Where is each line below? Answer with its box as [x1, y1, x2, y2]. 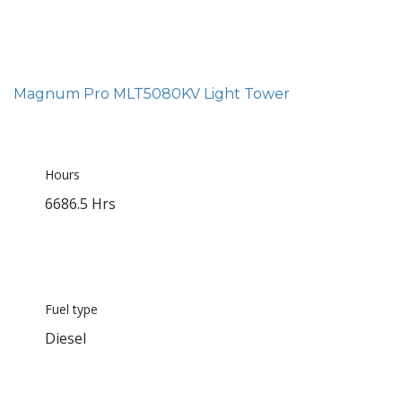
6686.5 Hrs [45, 193, 116, 214]
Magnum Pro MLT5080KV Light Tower [13, 84, 290, 102]
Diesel [45, 328, 86, 348]
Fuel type [45, 300, 98, 318]
